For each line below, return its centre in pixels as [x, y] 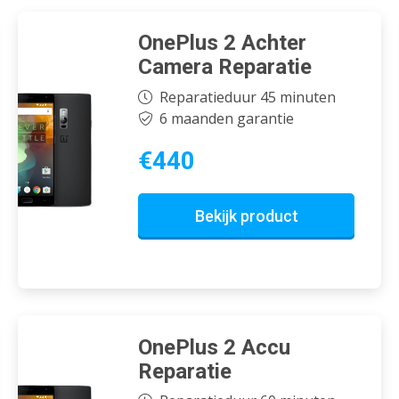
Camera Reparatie [225, 67]
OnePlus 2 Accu [214, 347]
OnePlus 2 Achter [222, 43]
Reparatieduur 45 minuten [247, 97]
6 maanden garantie [226, 118]
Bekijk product [246, 216]
